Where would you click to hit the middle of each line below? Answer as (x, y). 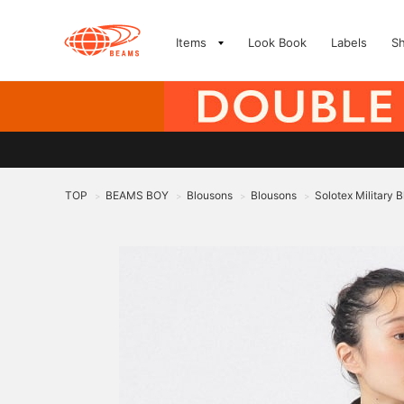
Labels (349, 42)
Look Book (277, 42)
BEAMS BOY (137, 195)
